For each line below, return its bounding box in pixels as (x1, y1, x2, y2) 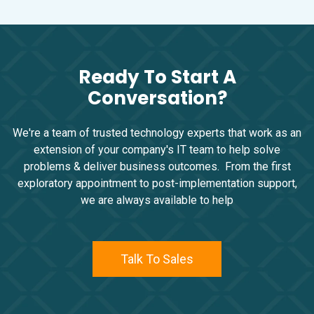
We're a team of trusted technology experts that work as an (13, 125, 301, 139)
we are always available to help (81, 193, 233, 207)
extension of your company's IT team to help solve (34, 142, 280, 156)
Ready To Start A (78, 64, 236, 90)
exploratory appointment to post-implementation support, (17, 176, 297, 190)
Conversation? (87, 85, 227, 111)
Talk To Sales (121, 251, 193, 266)
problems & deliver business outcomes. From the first (23, 159, 291, 173)
